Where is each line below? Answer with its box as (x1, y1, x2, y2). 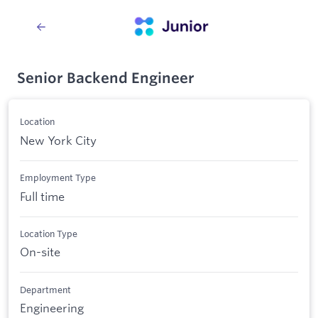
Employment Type (20, 172, 96, 184)
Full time (20, 188, 65, 204)
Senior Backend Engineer (17, 69, 194, 87)
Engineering (20, 300, 84, 316)
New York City (20, 132, 97, 148)
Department (20, 283, 71, 295)
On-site (20, 244, 60, 260)
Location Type (20, 227, 77, 239)
